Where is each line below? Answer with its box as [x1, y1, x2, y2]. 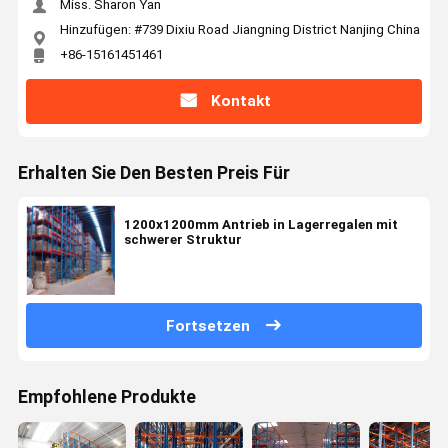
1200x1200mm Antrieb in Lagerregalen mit [123, 217, 398, 233]
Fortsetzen [166, 316, 251, 335]
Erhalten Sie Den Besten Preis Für [17, 163, 290, 184]
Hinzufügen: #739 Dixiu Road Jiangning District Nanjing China [59, 21, 420, 37]
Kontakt [210, 92, 271, 111]
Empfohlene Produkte [17, 387, 196, 408]
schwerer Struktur [123, 232, 242, 248]
